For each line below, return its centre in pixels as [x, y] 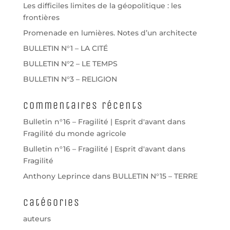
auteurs [37, 219]
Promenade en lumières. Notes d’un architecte [110, 33]
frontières [41, 17]
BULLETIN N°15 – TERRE [155, 176]
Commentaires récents [83, 106]
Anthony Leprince [56, 176]
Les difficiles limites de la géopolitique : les [102, 6]
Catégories [51, 203]
